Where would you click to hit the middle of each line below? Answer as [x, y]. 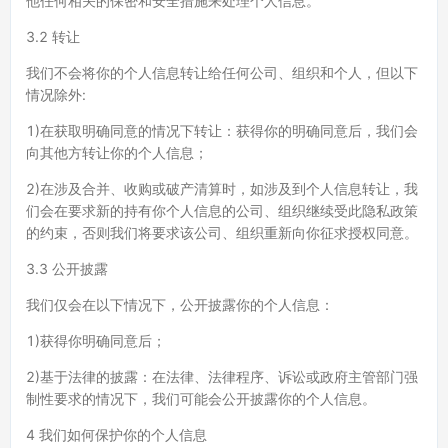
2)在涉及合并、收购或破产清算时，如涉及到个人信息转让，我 [222, 188]
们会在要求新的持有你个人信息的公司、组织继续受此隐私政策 [222, 210]
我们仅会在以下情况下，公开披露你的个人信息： [180, 304]
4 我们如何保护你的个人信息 [116, 434]
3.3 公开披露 [67, 268]
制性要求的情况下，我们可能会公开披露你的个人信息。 [201, 398]
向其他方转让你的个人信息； [117, 152]
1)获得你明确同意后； [96, 340]
